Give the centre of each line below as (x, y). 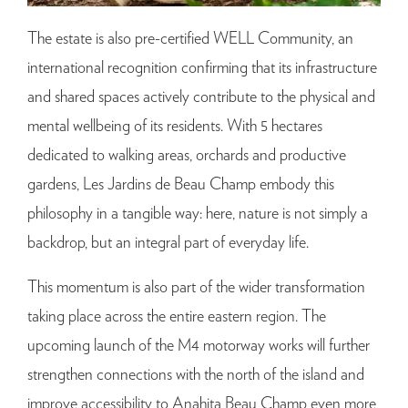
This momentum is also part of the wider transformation (196, 288)
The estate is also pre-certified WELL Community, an (190, 40)
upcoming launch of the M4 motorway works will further (199, 347)
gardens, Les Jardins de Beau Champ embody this (181, 185)
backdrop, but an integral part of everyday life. (168, 244)
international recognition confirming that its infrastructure (202, 69)
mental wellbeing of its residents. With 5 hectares (175, 127)
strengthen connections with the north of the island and (196, 376)
